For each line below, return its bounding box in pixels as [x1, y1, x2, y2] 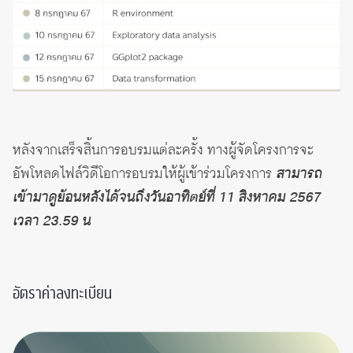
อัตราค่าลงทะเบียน [13, 282, 112, 305]
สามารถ [276, 163, 322, 184]
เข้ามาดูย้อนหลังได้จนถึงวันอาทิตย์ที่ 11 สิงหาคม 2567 [13, 187, 321, 208]
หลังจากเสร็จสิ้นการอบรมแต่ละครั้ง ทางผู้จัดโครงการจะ [13, 139, 314, 161]
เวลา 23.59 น [13, 210, 91, 232]
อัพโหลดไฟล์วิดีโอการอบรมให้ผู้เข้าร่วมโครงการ [13, 163, 276, 184]
